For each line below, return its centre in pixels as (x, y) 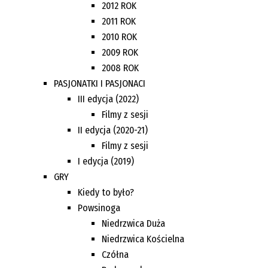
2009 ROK (120, 52)
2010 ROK (119, 36)
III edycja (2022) (108, 99)
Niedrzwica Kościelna (143, 239)
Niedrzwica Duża (133, 223)
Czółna (115, 254)
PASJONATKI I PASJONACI (100, 83)
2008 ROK (120, 68)
